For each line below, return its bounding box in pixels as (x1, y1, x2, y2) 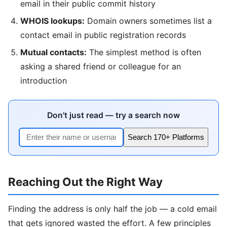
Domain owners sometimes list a (85, 16, 212, 26)
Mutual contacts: (20, 47, 87, 58)
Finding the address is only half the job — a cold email (8, 204, 217, 214)
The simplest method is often (87, 47, 201, 58)
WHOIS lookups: (20, 16, 85, 26)
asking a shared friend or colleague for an (20, 61, 181, 72)
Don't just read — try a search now (47, 110, 180, 121)
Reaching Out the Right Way (8, 174, 163, 188)
